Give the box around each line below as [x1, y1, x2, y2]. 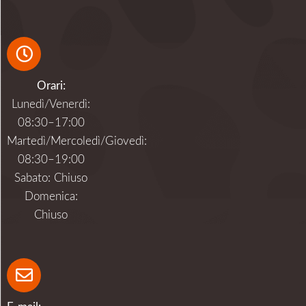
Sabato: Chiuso [14, 171, 88, 184]
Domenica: [24, 190, 78, 202]
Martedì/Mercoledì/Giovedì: [7, 135, 147, 147]
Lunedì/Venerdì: [12, 98, 91, 110]
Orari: [36, 79, 66, 92]
